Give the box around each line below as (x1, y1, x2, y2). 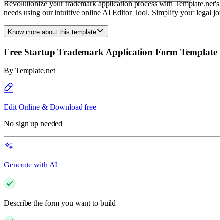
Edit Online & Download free (4, 103, 96, 111)
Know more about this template (8, 28, 96, 36)
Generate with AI (4, 161, 57, 169)
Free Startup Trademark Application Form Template (4, 46, 217, 57)
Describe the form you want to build (4, 199, 116, 208)
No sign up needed (4, 119, 62, 128)
